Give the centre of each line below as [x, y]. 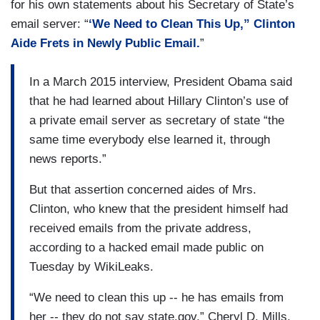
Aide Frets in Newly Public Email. [105, 44]
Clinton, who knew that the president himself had [159, 209]
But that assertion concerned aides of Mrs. [143, 189]
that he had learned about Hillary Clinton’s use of [159, 101]
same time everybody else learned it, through [150, 139]
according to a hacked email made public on [146, 247]
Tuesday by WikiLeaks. [91, 266]
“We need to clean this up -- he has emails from [156, 297]
